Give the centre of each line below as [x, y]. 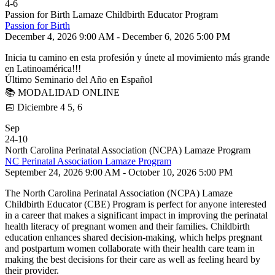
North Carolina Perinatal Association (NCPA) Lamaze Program [128, 150]
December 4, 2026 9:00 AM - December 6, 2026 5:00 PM [118, 37]
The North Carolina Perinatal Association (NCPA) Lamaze [119, 193]
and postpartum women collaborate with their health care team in [130, 248]
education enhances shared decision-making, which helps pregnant [134, 237]
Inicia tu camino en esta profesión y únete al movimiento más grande [137, 57]
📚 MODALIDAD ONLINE [62, 92]
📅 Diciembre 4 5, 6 [44, 107]
